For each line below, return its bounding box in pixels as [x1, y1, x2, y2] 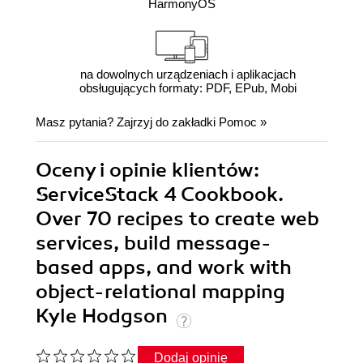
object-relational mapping [36, 280, 285, 305]
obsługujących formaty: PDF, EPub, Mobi [79, 81, 297, 96]
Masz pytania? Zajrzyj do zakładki [36, 115, 219, 130]
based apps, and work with [36, 255, 292, 280]
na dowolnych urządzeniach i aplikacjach [79, 67, 296, 82]
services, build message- [36, 231, 271, 256]
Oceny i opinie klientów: [36, 158, 259, 183]
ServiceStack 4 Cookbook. [36, 182, 284, 207]
